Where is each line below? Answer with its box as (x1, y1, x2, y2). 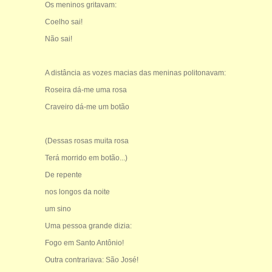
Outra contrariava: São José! (44, 255, 138, 264)
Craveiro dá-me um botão (44, 102, 129, 111)
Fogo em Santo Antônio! (44, 238, 124, 247)
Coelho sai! (44, 17, 83, 26)
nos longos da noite (44, 187, 110, 196)
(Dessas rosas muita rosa (44, 136, 129, 145)
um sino (44, 204, 71, 213)
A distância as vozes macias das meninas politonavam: (44, 68, 226, 77)
